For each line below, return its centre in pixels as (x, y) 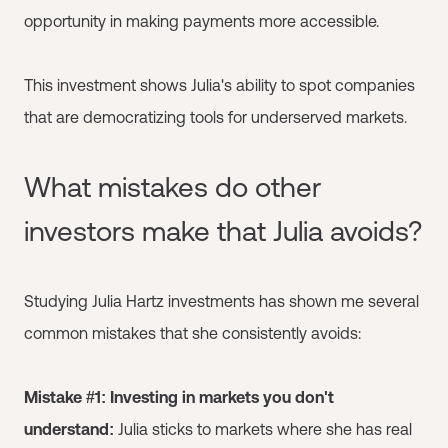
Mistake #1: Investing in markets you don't (179, 396)
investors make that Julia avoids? (223, 230)
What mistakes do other (172, 186)
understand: (71, 428)
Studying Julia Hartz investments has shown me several (221, 300)
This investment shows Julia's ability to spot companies (219, 84)
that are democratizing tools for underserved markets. (215, 116)
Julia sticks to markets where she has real (265, 428)
